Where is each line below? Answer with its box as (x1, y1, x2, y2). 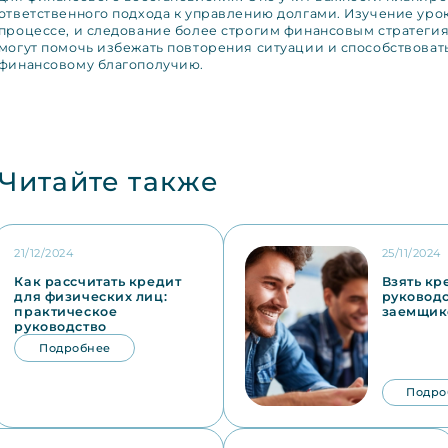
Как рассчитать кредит (14, 274, 182, 290)
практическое (14, 304, 118, 320)
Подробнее (39, 341, 111, 356)
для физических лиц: (14, 289, 168, 305)
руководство (14, 319, 107, 335)
